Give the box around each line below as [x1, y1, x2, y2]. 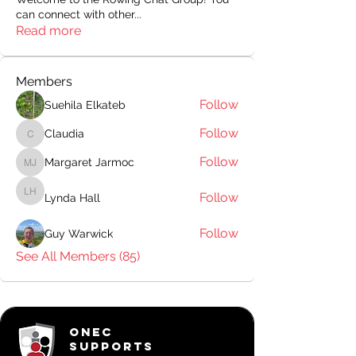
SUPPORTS [69, 339, 154, 354]
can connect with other [16, 8, 134, 21]
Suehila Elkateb [44, 98, 126, 111]
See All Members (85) [16, 249, 140, 264]
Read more [16, 23, 81, 38]
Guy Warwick [44, 226, 113, 240]
